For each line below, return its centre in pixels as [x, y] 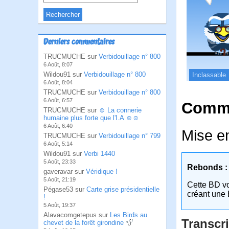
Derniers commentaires [79, 42]
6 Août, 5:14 [58, 144]
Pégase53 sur [65, 189]
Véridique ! [102, 171]
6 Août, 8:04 [58, 82]
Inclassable [209, 75]
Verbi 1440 [99, 154]
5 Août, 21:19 [60, 179]
